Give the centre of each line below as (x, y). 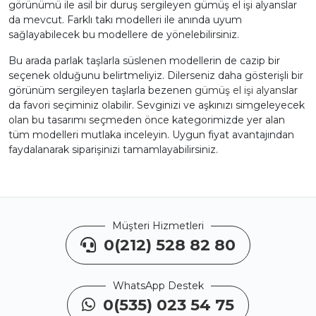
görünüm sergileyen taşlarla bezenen (102, 90)
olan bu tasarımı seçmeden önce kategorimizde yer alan (147, 120)
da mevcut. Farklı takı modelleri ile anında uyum (125, 20)
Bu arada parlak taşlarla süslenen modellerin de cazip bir (144, 61)
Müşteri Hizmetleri (158, 226)
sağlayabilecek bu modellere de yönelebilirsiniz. (124, 35)
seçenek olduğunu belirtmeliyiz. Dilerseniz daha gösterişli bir (156, 75)
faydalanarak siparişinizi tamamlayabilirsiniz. (113, 150)
